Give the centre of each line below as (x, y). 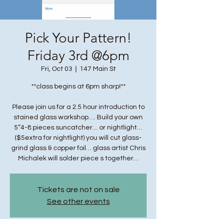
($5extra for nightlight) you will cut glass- (78, 138)
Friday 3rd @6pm (78, 55)
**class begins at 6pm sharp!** (78, 87)
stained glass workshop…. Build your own (78, 117)
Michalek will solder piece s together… (78, 158)
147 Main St (98, 69)
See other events (78, 201)
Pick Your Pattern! (78, 38)
